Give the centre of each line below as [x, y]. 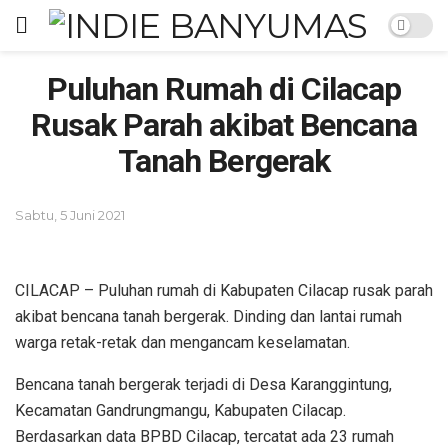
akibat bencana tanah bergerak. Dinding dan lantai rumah [208, 317]
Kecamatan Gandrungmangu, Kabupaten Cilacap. [180, 411]
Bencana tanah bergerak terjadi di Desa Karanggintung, [203, 385]
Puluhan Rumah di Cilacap [224, 89]
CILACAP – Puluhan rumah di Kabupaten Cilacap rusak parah [224, 291]
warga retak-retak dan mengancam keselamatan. [182, 343]
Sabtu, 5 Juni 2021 [70, 215]
